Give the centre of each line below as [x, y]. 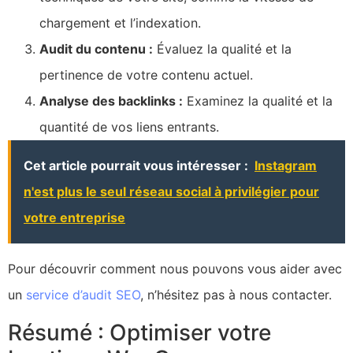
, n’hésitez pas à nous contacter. [236, 295]
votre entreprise [74, 218]
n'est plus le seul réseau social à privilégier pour [171, 192]
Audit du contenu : [96, 49]
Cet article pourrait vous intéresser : [136, 166]
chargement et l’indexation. [120, 23]
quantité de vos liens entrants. [129, 127]
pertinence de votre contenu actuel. [146, 75]
